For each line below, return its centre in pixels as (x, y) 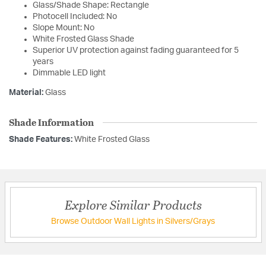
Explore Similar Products (133, 205)
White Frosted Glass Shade (83, 39)
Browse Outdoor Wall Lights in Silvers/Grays (133, 222)
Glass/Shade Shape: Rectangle (91, 6)
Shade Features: (42, 140)
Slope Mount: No (64, 28)
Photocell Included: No (75, 17)
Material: (27, 93)
